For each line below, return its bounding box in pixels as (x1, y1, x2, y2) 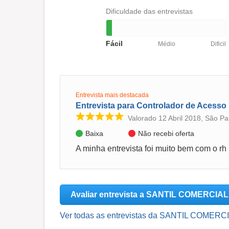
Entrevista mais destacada (76, 91, 149, 99)
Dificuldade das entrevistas (105, 7, 193, 16)
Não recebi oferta (138, 129, 194, 138)
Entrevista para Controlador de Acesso (76, 101, 226, 110)
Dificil (210, 40, 226, 48)
